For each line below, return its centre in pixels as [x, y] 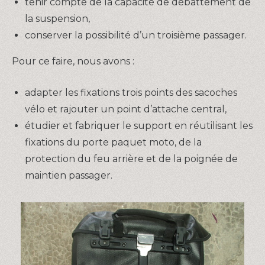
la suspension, [57, 18]
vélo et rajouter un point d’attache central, [126, 109]
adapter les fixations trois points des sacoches [131, 93]
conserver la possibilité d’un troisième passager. [136, 35]
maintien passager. [69, 176]
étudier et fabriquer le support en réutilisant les [139, 126]
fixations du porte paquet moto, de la [113, 143]
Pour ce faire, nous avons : [73, 61]
